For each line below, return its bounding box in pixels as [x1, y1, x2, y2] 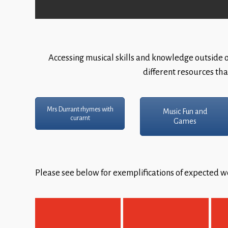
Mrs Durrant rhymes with [46, 105, 113, 113]
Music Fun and [162, 107, 207, 117]
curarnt [70, 113, 90, 122]
